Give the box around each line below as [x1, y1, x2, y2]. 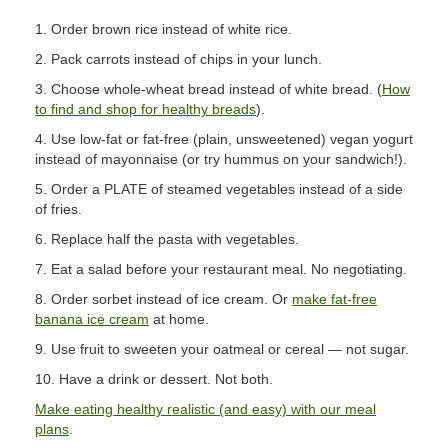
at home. [149, 311, 209, 327]
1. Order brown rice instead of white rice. [35, 21, 292, 37]
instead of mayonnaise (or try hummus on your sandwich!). [35, 151, 407, 167]
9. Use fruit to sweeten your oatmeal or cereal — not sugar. [35, 341, 409, 357]
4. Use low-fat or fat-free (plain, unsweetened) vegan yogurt [35, 131, 413, 147]
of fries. [35, 201, 82, 217]
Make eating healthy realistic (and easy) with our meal [35, 401, 376, 417]
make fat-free [292, 291, 377, 307]
